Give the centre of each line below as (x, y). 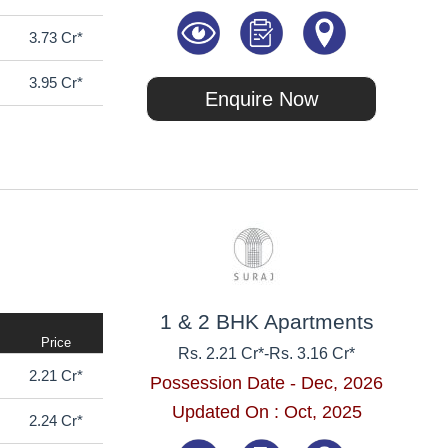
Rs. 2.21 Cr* (221, 353)
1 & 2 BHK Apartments (266, 321)
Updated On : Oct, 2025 (266, 411)
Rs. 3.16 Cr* (312, 353)
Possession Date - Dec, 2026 (267, 382)
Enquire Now (262, 98)
